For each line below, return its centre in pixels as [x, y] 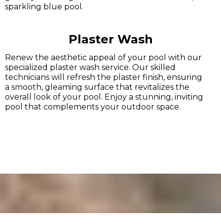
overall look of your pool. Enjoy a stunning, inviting [104, 97]
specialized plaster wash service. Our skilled [90, 67]
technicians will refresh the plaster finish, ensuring [104, 77]
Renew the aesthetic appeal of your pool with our [103, 57]
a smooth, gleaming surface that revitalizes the [97, 87]
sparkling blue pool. [44, 7]
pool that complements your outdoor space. [93, 107]
